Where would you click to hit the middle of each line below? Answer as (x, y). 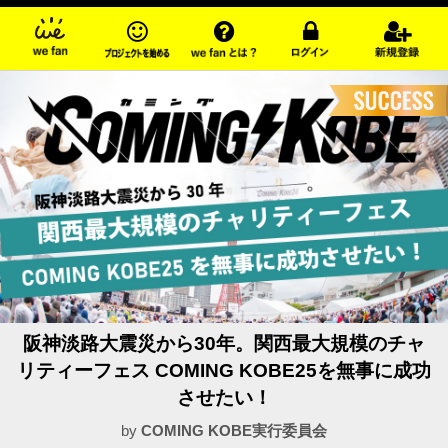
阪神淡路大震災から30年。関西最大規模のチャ (224, 344)
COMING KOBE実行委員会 (234, 431)
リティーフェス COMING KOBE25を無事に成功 (224, 371)
